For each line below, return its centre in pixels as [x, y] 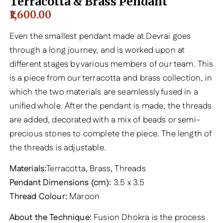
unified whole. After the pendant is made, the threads [111, 106]
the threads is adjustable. [57, 148]
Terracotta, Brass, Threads [96, 168]
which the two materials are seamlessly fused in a [104, 92]
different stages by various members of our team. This [111, 64]
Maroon [83, 196]
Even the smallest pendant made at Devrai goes [100, 36]
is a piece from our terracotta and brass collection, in [111, 78]
